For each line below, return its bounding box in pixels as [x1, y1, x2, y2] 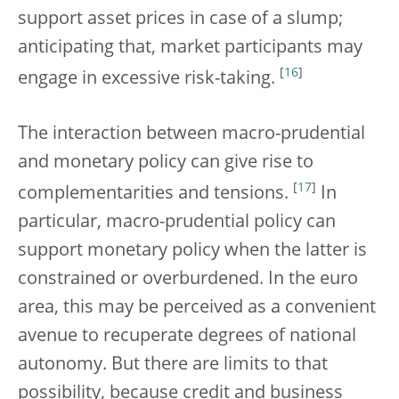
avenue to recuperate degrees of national [18, 327, 356, 346]
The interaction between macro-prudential [18, 125, 365, 143]
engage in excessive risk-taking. [18, 69, 280, 88]
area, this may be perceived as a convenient [18, 298, 376, 317]
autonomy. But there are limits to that [18, 355, 328, 374]
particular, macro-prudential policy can [18, 213, 336, 232]
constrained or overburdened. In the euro [18, 270, 358, 289]
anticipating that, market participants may [18, 39, 362, 58]
